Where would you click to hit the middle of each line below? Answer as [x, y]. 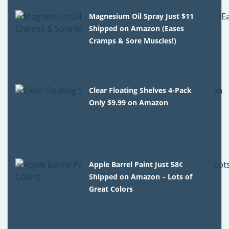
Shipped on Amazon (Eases [137, 28]
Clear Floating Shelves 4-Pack [141, 90]
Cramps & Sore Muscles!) [133, 40]
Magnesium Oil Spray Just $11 [142, 16]
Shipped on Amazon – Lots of [141, 176]
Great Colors [111, 189]
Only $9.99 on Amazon [129, 102]
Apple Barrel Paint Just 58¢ [136, 164]
